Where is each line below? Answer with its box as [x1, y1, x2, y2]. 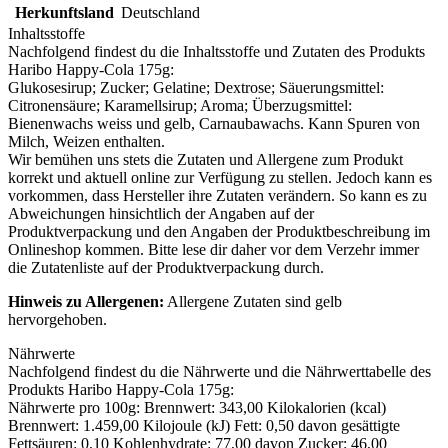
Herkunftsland [14, 4, 114, 22]
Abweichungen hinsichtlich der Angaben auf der [8, 205, 314, 223]
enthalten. [100, 133, 165, 151]
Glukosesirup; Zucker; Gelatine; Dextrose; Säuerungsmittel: [8, 79, 384, 97]
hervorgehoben [8, 311, 103, 329]
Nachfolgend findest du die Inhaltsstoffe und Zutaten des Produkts [8, 43, 425, 61]
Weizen [53, 133, 100, 151]
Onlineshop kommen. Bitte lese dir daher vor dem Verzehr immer [8, 241, 419, 259]
